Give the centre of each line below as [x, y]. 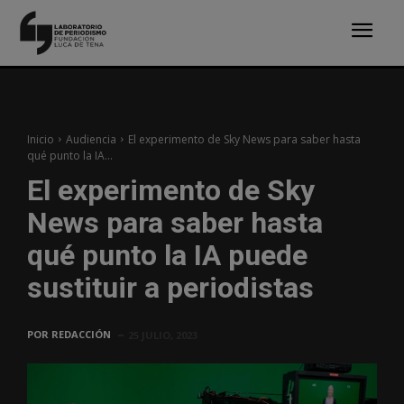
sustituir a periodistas [170, 287]
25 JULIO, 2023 [163, 335]
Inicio [41, 139]
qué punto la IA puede [167, 255]
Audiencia [91, 139]
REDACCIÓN [81, 334]
